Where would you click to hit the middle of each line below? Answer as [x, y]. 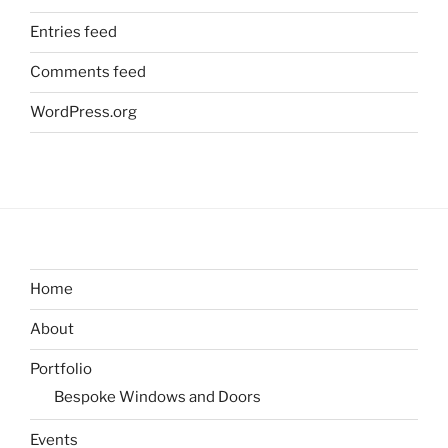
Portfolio [61, 369]
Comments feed [88, 72]
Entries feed [73, 32]
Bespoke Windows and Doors [157, 397]
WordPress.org [83, 112]
